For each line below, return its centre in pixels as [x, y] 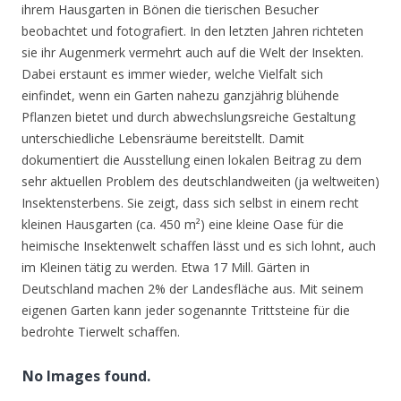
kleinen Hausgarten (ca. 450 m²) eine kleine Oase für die [183, 225]
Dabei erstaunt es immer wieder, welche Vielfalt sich [172, 74]
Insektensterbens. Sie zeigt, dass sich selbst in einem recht [190, 203]
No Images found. [86, 376]
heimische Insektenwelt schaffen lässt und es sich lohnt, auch [199, 246]
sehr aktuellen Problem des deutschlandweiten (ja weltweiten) [200, 182]
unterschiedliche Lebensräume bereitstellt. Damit [163, 139]
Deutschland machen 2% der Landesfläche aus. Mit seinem [192, 289]
